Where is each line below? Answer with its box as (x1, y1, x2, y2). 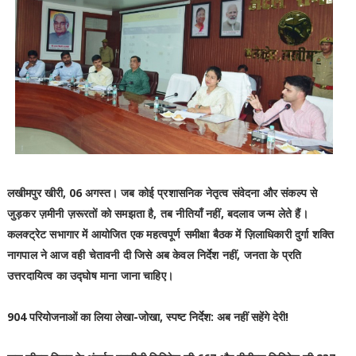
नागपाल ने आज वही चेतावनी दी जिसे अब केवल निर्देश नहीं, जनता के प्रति (6, 247, 302, 263)
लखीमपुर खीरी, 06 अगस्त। (6, 185, 121, 201)
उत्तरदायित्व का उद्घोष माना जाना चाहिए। (6, 268, 173, 284)
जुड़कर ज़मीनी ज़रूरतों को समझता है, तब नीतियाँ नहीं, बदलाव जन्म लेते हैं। (6, 206, 308, 222)
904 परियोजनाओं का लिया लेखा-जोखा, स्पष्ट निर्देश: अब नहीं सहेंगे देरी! (6, 309, 288, 325)
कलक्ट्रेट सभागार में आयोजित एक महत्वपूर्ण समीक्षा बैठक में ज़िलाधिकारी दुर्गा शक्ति (6, 226, 334, 242)
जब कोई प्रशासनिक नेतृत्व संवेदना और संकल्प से (120, 185, 318, 201)
